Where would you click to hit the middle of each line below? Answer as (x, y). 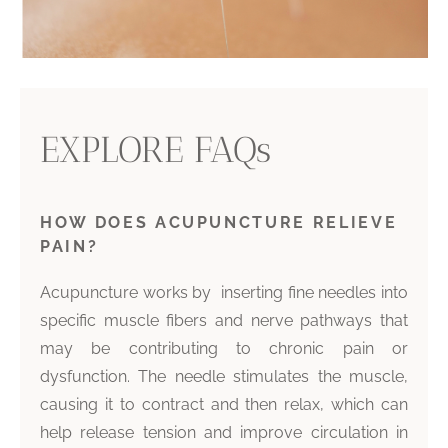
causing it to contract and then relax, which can (224, 405)
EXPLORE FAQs (155, 150)
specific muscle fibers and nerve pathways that (224, 321)
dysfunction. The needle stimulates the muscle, (224, 377)
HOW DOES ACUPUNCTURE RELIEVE (219, 223)
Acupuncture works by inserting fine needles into (224, 293)
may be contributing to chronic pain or (224, 349)
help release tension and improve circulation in (224, 433)
